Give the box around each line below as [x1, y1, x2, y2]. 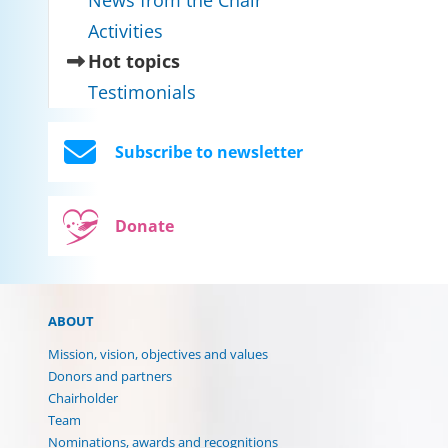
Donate [115, 214, 174, 237]
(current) [179, 48, 259, 73]
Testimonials [88, 79, 196, 104]
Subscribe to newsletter [115, 140, 304, 163]
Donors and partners [48, 366, 172, 385]
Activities [88, 18, 163, 43]
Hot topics [88, 49, 180, 74]
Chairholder [48, 388, 118, 407]
